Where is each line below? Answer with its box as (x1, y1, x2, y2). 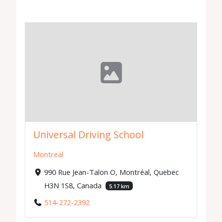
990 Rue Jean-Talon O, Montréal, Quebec (44, 167, 179, 177)
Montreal (33, 149, 64, 160)
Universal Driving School (33, 128, 144, 142)
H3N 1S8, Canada (44, 180, 104, 191)
